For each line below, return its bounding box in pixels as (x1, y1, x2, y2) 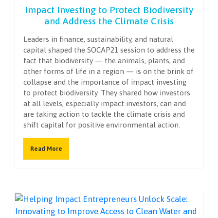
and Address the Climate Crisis (44, 15, 174, 26)
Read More (30, 145, 62, 152)
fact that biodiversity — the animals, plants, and (23, 56, 185, 65)
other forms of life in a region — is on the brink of (23, 67, 194, 75)
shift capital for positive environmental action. (23, 120, 182, 129)
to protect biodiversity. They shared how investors (23, 88, 190, 97)
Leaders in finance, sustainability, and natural (23, 35, 173, 43)
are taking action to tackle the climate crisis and (23, 109, 185, 118)
